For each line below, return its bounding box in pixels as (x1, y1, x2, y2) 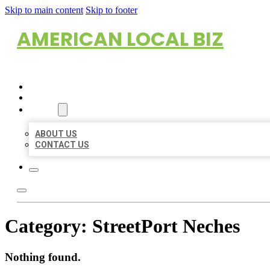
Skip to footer (86, 5, 137, 15)
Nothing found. (5, 250, 81, 263)
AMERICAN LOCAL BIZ (17, 25, 224, 52)
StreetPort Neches (92, 215, 240, 237)
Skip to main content (5, 5, 83, 15)
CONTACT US (35, 140, 89, 149)
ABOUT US (35, 129, 77, 139)
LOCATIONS (29, 93, 77, 102)
